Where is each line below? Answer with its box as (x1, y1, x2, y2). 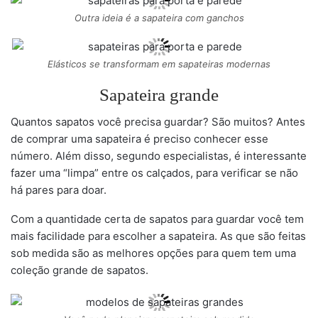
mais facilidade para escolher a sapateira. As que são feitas (11, 229, 306, 243)
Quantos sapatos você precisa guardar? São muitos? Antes (11, 115, 305, 129)
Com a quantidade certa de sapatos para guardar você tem (11, 212, 304, 226)
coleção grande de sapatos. (11, 263, 148, 278)
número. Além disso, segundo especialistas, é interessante (11, 149, 307, 163)
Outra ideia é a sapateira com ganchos (74, 12, 244, 24)
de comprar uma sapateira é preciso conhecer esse (11, 132, 268, 146)
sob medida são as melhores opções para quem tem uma (11, 246, 296, 261)
